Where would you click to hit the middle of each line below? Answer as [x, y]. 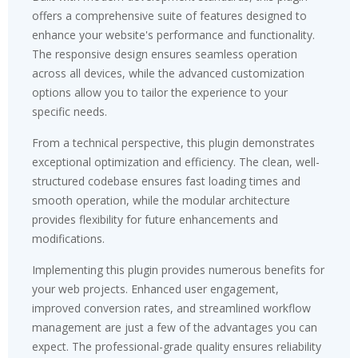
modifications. [68, 239]
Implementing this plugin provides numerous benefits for [178, 270]
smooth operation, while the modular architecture [161, 200]
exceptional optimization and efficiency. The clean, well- [176, 162]
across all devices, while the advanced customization [168, 73]
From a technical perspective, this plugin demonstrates [173, 143]
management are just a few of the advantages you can [175, 327]
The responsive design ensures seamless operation [165, 54]
